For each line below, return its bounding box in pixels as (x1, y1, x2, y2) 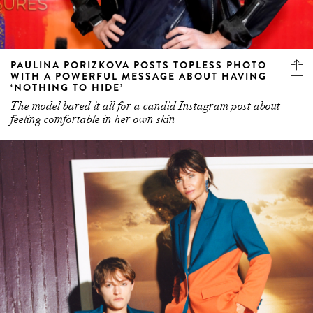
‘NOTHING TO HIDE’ (10, 80, 124, 95)
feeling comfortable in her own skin (10, 112, 175, 127)
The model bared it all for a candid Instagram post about (10, 99, 280, 114)
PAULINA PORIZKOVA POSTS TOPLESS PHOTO (10, 58, 267, 73)
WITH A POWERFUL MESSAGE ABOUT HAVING (10, 69, 267, 84)
